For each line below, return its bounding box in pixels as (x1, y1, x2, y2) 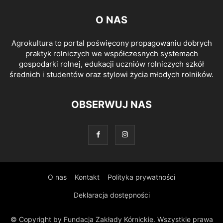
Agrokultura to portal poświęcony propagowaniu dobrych (11, 38, 212, 48)
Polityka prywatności (108, 173, 175, 181)
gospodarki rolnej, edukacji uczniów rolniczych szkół (19, 59, 204, 69)
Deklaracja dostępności (73, 191, 150, 199)
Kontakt (75, 173, 100, 181)
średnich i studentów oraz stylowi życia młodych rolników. (9, 70, 214, 79)
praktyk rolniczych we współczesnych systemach (25, 49, 198, 58)
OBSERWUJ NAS (71, 99, 152, 111)
